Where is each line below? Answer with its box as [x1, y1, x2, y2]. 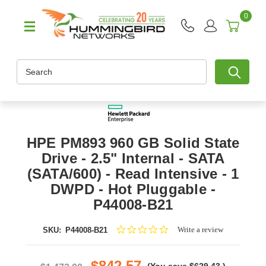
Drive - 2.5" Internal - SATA [41, 150, 225, 167]
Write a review [177, 225, 223, 235]
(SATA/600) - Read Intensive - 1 [27, 166, 239, 182]
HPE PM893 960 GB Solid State [26, 135, 240, 151]
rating [168, 245, 188, 254]
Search [17, 61, 43, 71]
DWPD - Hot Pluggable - [50, 181, 216, 198]
